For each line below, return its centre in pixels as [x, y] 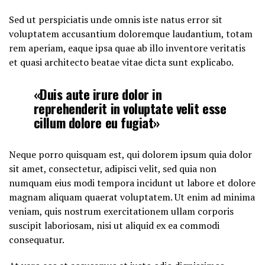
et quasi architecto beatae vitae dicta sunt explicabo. [121, 62]
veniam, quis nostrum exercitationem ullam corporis [121, 211]
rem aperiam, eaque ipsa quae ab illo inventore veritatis [127, 48]
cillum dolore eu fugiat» [97, 122]
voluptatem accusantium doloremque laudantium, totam [131, 33]
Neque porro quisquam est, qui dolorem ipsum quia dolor [130, 154]
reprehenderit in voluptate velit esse [130, 108]
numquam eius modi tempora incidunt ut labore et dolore [132, 182]
